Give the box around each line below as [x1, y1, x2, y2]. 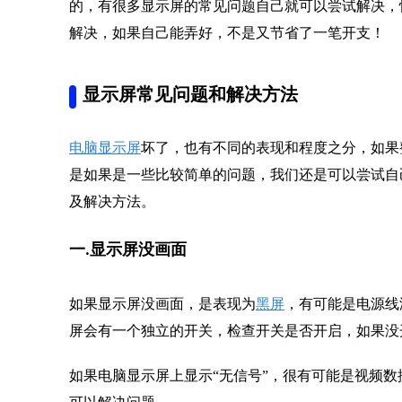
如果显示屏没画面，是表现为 [69, 296, 256, 311]
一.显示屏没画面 [69, 242, 187, 259]
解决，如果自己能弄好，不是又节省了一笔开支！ [69, 25, 385, 40]
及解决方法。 [69, 194, 155, 209]
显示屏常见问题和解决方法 [83, 87, 298, 105]
